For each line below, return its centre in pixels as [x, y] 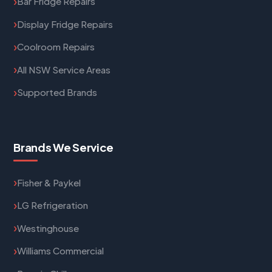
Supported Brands [57, 92]
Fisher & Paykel [49, 182]
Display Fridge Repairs [65, 24]
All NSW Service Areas [64, 69]
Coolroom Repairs [56, 47]
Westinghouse [48, 228]
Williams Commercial [61, 251]
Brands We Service [63, 147]
